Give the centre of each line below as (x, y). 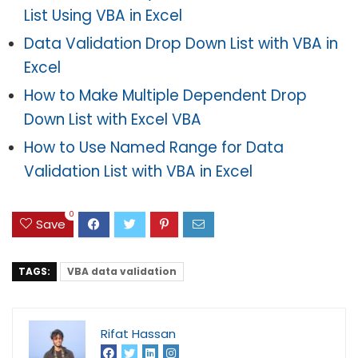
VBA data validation (122, 272)
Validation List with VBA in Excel (138, 171)
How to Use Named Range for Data (154, 147)
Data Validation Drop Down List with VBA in (181, 43)
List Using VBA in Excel (103, 15)
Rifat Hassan (138, 334)
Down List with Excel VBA (113, 119)
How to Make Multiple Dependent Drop (165, 95)
